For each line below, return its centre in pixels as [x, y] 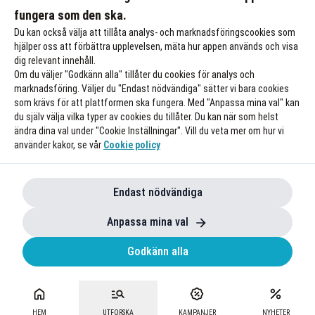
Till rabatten [105, 27]
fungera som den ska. [70, 15]
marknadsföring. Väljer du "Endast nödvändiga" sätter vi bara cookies [152, 89]
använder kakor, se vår [59, 145]
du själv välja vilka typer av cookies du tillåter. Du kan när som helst [146, 117]
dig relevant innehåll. [55, 60]
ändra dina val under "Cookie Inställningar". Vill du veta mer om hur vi [149, 131]
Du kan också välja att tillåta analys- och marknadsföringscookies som [155, 32]
